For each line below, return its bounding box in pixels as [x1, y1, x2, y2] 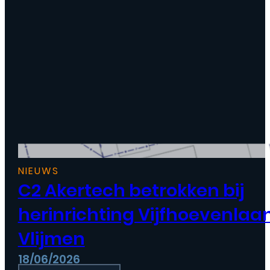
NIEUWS [17, 164, 59, 178]
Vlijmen [17, 227, 85, 251]
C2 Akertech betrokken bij [17, 178, 244, 203]
